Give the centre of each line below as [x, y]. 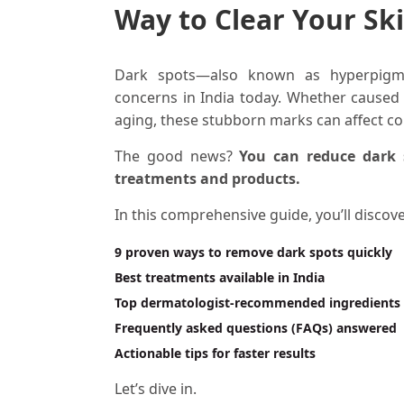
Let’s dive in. [156, 388]
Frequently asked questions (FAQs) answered [256, 328]
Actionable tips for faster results [215, 353]
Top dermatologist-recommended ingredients [257, 303]
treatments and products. [207, 179]
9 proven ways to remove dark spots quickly [253, 252]
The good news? [177, 156]
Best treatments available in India [220, 278]
